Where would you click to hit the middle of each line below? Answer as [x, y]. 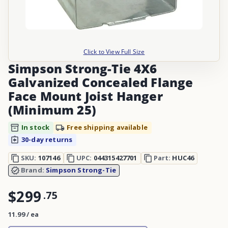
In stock [36, 127]
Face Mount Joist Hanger [85, 96]
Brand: [34, 170]
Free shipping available [107, 127]
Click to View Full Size [114, 51]
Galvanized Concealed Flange [101, 82]
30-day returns [47, 140]
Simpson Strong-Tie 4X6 [83, 68]
